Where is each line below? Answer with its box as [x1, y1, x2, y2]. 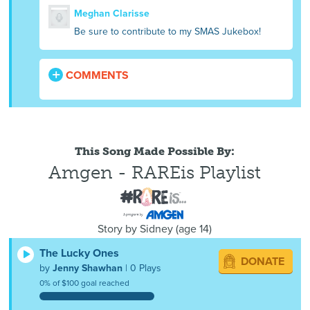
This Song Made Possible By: [75, 145, 235, 158]
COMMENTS [63, 69, 129, 83]
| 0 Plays [122, 262, 162, 274]
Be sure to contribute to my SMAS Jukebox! [73, 26, 261, 38]
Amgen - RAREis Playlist [48, 162, 262, 183]
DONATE [240, 254, 284, 268]
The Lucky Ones [39, 246, 120, 260]
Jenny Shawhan [53, 262, 123, 274]
